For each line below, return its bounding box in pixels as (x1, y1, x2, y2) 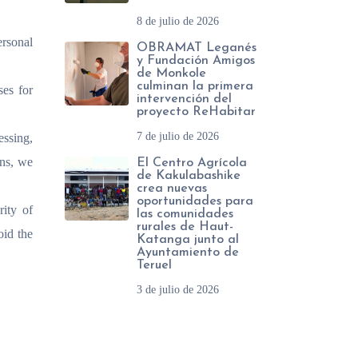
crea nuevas (137, 182, 207, 195)
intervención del (137, 93, 232, 105)
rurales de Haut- (137, 221, 233, 233)
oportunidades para (137, 195, 253, 208)
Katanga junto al (137, 233, 239, 246)
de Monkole (137, 67, 206, 80)
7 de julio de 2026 (137, 130, 219, 142)
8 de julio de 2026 (137, 15, 219, 27)
